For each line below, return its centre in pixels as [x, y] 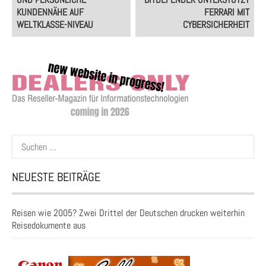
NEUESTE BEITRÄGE [56, 177]
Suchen [24, 140]
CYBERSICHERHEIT [216, 25]
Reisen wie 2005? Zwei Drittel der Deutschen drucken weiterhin [128, 213]
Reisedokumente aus [49, 225]
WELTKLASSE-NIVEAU [55, 25]
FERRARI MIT [227, 12]
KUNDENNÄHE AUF [50, 12]
